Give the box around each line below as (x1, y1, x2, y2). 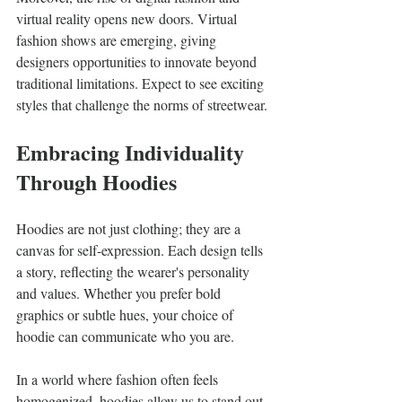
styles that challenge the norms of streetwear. (16, 94, 267, 114)
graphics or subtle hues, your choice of (16, 304, 237, 324)
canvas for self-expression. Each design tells (16, 240, 267, 259)
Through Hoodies (16, 165, 177, 197)
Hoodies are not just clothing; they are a (16, 218, 244, 238)
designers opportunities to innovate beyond (16, 51, 260, 71)
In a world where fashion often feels (16, 369, 222, 389)
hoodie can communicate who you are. (16, 326, 234, 345)
